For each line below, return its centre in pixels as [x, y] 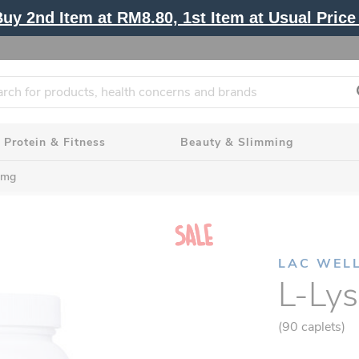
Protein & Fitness [54, 142]
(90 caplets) [312, 327]
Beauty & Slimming [237, 142]
